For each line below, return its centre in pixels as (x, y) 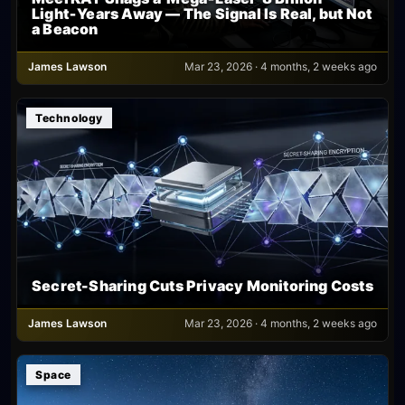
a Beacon (65, 28)
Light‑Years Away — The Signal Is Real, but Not (202, 13)
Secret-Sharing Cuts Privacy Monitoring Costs (202, 286)
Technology (69, 118)
